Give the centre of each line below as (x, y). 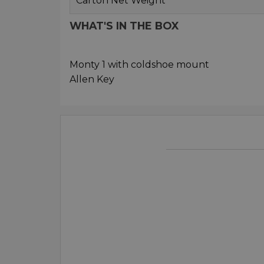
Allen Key (92, 79)
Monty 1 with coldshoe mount (139, 64)
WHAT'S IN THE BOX (124, 25)
